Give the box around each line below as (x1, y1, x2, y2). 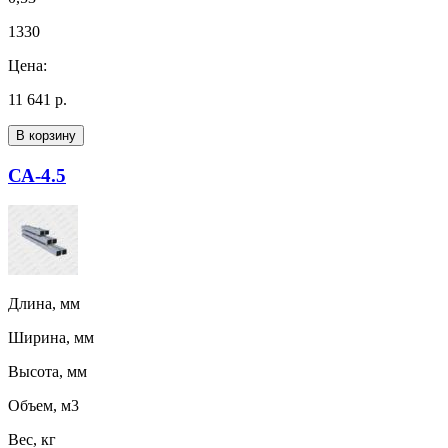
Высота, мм (8, 363, 87, 381)
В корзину (16, 127, 76, 143)
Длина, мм (8, 295, 80, 313)
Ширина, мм (8, 329, 94, 347)
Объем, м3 (8, 397, 79, 415)
